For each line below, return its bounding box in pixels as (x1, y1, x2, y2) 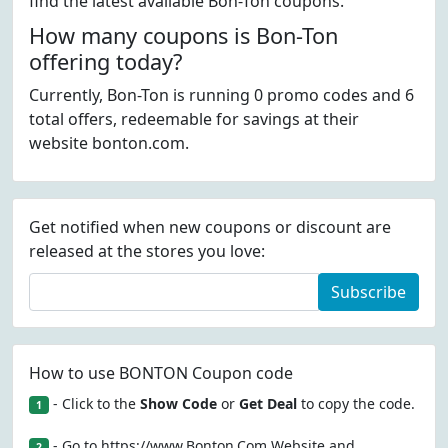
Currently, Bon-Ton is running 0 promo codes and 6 (29, 84, 414, 106)
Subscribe (331, 281, 406, 303)
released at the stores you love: (29, 240, 265, 262)
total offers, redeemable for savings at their (29, 108, 359, 130)
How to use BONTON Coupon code (29, 362, 293, 384)
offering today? (29, 47, 182, 76)
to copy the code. (296, 394, 415, 413)
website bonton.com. (29, 132, 189, 154)
